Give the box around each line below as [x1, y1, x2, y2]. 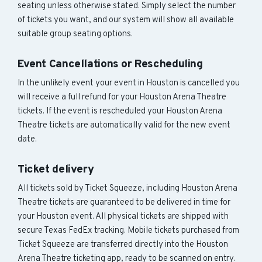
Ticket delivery [18, 163, 94, 177]
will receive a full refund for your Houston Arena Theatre [18, 92, 226, 103]
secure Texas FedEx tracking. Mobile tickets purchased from [18, 225, 239, 236]
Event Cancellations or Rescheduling [18, 57, 203, 71]
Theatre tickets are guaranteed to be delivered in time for [18, 197, 230, 208]
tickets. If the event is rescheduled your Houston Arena [18, 106, 222, 117]
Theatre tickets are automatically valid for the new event [18, 120, 230, 131]
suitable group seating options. [18, 29, 133, 40]
